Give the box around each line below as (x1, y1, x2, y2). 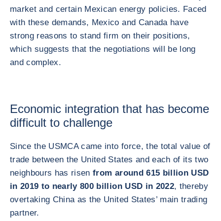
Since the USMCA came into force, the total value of (10, 142, 211, 151)
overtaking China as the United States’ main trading (10, 195, 208, 204)
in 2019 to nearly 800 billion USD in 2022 (10, 182, 174, 191)
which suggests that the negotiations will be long (10, 44, 196, 54)
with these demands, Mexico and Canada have (10, 18, 189, 27)
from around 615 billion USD (93, 168, 209, 178)
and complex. (10, 58, 62, 67)
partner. (10, 208, 39, 218)
